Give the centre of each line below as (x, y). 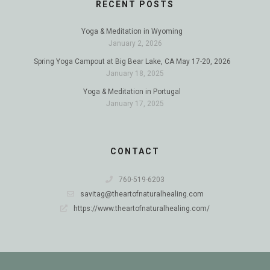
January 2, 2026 (135, 43)
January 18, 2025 (135, 74)
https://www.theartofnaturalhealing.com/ (142, 209)
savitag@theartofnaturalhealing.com (142, 194)
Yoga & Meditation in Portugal (132, 92)
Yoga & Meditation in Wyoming (132, 31)
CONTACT (135, 151)
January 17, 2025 (135, 104)
